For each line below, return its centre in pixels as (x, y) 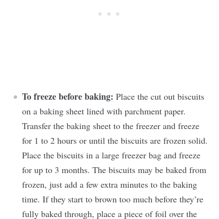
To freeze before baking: (69, 97)
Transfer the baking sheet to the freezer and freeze (111, 126)
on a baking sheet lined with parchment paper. (104, 111)
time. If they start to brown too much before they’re (113, 199)
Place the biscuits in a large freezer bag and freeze (111, 155)
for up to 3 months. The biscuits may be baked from (114, 170)
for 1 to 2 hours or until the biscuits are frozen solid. (115, 141)
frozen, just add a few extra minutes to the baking (109, 185)
